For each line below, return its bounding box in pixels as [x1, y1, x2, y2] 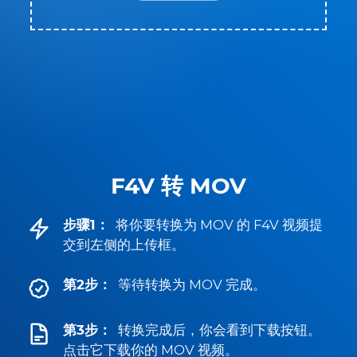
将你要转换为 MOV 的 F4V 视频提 [116, 217, 323, 233]
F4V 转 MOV [111, 172, 246, 199]
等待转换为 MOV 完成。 [118, 277, 266, 292]
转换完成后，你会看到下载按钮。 [118, 322, 321, 338]
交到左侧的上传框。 [63, 237, 185, 253]
